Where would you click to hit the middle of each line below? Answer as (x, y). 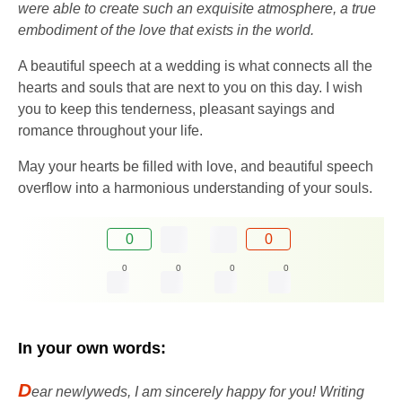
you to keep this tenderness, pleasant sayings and (176, 109)
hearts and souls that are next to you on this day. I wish (190, 87)
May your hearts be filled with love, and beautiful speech (196, 166)
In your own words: (92, 348)
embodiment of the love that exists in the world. (166, 30)
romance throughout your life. (110, 130)
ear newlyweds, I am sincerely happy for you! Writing (198, 391)
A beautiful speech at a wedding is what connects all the (195, 66)
